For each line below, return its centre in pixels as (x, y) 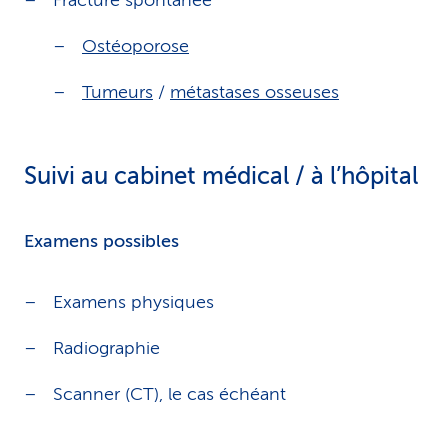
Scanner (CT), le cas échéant (169, 394)
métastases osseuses (254, 92)
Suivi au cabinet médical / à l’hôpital (221, 176)
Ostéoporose (135, 46)
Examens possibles (101, 241)
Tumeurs (117, 92)
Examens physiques (133, 302)
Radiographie (106, 348)
